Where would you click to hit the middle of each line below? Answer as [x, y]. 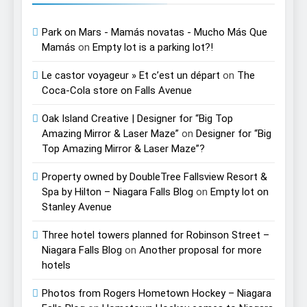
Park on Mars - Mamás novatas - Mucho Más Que [155, 33]
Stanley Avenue [77, 207]
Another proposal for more [200, 250]
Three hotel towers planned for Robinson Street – [156, 235]
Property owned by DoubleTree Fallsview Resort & [155, 177]
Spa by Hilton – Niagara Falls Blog [118, 192]
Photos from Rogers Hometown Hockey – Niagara [157, 294]
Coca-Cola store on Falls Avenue [117, 91]
